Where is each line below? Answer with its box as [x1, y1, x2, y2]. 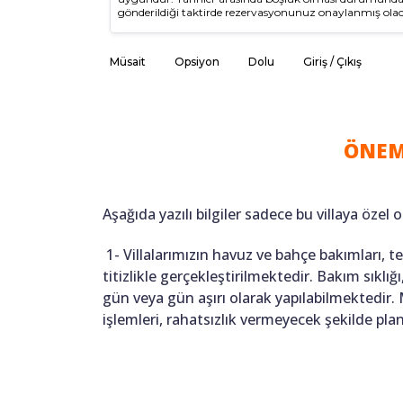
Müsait [110, 55, 146, 68]
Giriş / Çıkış [303, 55, 362, 68]
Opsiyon [175, 55, 219, 68]
